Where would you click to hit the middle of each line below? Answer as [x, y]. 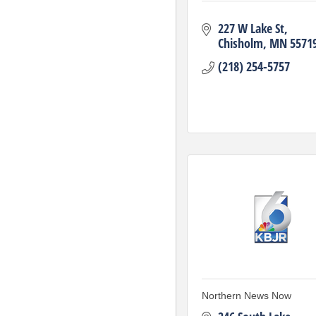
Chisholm [240, 43]
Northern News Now [247, 296]
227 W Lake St [251, 28]
